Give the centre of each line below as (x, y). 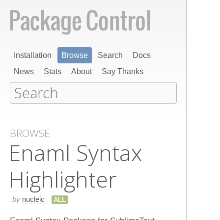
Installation (33, 55)
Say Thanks (123, 71)
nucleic (33, 199)
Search (110, 55)
